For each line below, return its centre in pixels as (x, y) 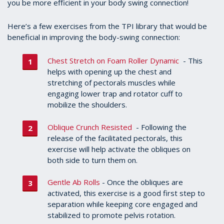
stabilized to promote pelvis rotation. (111, 215)
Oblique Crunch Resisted (90, 127)
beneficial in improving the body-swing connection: (94, 37)
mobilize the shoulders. (87, 105)
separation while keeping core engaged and (122, 204)
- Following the (159, 127)
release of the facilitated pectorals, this (115, 138)
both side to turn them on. (92, 160)
